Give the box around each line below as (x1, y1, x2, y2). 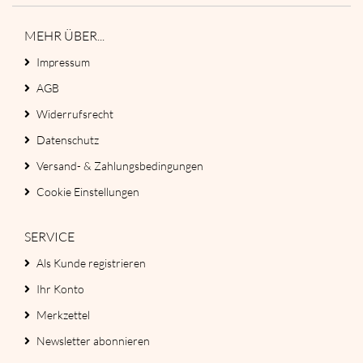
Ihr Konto (36, 282, 84, 297)
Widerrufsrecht (36, 107, 113, 122)
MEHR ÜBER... (24, 28, 105, 45)
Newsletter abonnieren (36, 334, 150, 348)
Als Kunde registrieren (36, 256, 146, 271)
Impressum (36, 55, 90, 70)
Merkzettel (36, 308, 90, 322)
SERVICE (24, 228, 75, 246)
